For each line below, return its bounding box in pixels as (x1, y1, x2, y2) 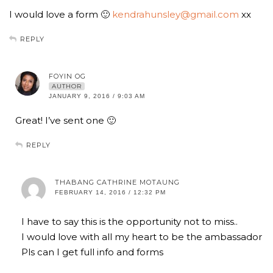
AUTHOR (52, 82, 82, 91)
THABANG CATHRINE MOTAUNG (55, 178, 180, 187)
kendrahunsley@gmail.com (112, 9, 239, 21)
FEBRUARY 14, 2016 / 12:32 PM (55, 189, 166, 196)
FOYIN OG (49, 72, 86, 81)
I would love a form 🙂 (9, 9, 112, 21)
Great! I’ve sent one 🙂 (15, 115, 116, 127)
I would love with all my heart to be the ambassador (21, 231, 262, 243)
